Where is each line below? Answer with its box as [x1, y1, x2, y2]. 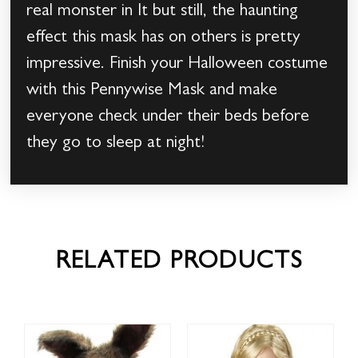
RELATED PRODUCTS [55, 251, 303, 276]
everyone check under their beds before [26, 109, 310, 127]
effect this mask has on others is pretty [26, 30, 301, 48]
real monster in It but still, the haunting [26, 3, 299, 22]
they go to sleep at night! [26, 135, 205, 153]
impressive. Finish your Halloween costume [26, 56, 328, 74]
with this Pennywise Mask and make [26, 82, 278, 101]
